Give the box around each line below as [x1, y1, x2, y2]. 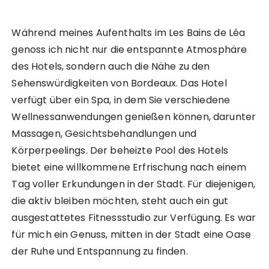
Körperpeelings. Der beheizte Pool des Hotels [11, 144, 229, 158]
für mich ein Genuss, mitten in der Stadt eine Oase [11, 228, 251, 242]
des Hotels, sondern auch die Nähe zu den [11, 59, 210, 74]
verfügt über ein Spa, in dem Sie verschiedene [11, 93, 231, 107]
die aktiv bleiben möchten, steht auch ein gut [11, 194, 229, 208]
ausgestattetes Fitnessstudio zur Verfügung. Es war [11, 211, 256, 225]
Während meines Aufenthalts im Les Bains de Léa [11, 26, 246, 40]
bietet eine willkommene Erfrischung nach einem [11, 160, 247, 175]
